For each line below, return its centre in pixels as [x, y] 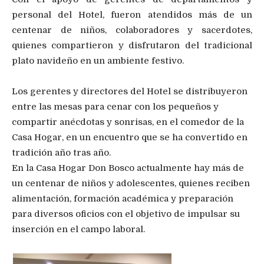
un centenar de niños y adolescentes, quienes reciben [131, 184]
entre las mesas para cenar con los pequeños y [115, 107]
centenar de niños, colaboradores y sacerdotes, [132, 30]
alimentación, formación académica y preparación [123, 199]
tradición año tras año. [61, 153]
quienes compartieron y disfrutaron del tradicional [132, 46]
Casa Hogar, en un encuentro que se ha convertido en [130, 138]
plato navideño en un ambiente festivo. [98, 61]
